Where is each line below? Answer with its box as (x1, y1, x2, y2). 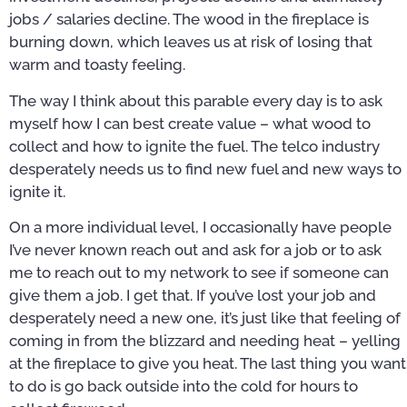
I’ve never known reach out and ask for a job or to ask (9, 240, 382, 259)
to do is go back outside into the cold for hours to (9, 376, 358, 395)
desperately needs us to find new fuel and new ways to (9, 159, 402, 178)
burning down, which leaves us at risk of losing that (9, 33, 372, 52)
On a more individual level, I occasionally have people (9, 217, 392, 236)
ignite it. (9, 182, 65, 201)
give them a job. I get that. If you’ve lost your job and (9, 285, 376, 304)
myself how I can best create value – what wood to (9, 114, 371, 133)
